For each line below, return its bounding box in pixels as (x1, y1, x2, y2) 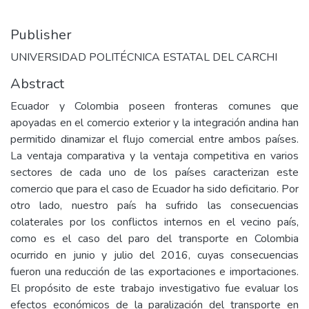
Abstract (10, 74, 64, 93)
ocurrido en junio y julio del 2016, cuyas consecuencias (10, 248, 299, 263)
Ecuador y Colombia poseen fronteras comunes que (10, 99, 299, 114)
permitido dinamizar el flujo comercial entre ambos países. (10, 132, 299, 147)
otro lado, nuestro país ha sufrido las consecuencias (10, 198, 299, 213)
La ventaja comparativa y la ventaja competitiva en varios (10, 148, 299, 163)
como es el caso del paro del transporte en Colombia (10, 231, 299, 246)
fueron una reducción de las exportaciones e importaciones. (10, 264, 299, 279)
